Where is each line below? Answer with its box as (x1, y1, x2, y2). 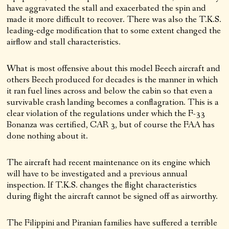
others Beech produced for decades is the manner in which (7, 74, 218, 86)
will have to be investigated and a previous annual (7, 168, 188, 180)
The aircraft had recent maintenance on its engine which (7, 156, 211, 169)
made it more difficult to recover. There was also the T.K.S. (7, 13, 222, 26)
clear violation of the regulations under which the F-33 (7, 107, 205, 120)
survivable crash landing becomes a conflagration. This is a (7, 96, 219, 109)
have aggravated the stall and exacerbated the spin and (7, 2, 207, 15)
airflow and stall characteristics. (7, 36, 121, 49)
